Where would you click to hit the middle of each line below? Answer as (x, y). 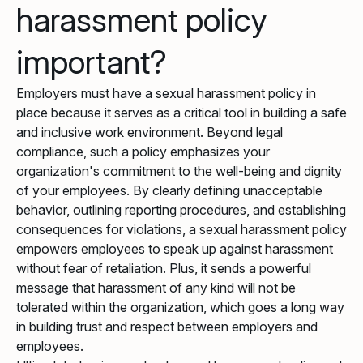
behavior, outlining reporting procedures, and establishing (181, 210)
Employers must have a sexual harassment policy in (166, 94)
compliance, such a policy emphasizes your (143, 152)
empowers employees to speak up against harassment (175, 249)
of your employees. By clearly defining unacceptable (169, 191)
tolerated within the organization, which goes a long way (180, 307)
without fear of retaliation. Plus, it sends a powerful (164, 269)
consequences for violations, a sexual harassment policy (181, 230)
